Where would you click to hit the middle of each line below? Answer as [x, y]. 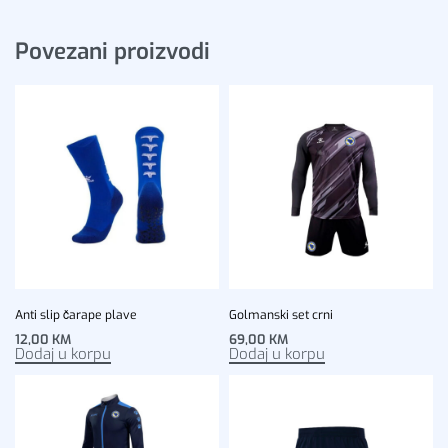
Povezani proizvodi [112, 50]
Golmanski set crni [281, 315]
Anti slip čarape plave [76, 315]
